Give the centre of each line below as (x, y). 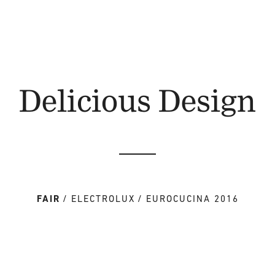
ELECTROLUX (103, 199)
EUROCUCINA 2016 (192, 199)
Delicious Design (137, 100)
